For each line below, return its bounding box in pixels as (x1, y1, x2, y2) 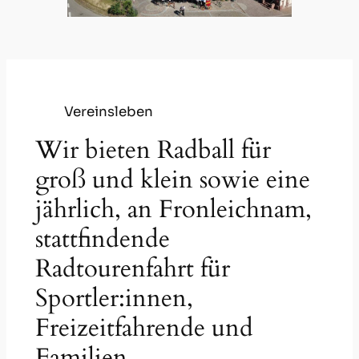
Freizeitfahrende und (34, 311, 253, 345)
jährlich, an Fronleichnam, (34, 192, 312, 227)
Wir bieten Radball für (34, 133, 271, 167)
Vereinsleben (63, 103, 153, 120)
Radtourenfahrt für (34, 252, 230, 286)
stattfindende (34, 222, 170, 256)
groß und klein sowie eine (34, 163, 310, 197)
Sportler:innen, (34, 281, 193, 316)
